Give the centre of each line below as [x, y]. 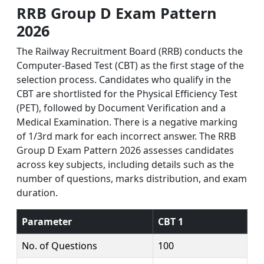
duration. [37, 192]
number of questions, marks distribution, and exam [132, 178]
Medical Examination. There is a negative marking [127, 122]
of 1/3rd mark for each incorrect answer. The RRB [126, 136]
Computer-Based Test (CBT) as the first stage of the [130, 65]
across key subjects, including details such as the [125, 164]
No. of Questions [60, 245]
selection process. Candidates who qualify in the [124, 79]
